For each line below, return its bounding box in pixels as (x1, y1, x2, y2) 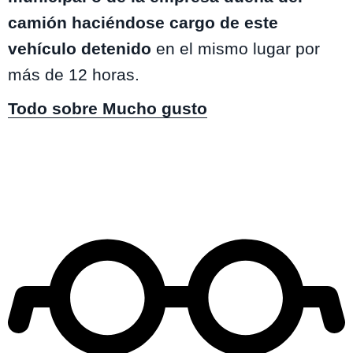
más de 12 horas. (8, 65, 144, 84)
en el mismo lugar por (151, 39, 320, 58)
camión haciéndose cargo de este (8, 13, 278, 32)
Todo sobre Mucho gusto (8, 99, 207, 118)
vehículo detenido (8, 39, 151, 58)
